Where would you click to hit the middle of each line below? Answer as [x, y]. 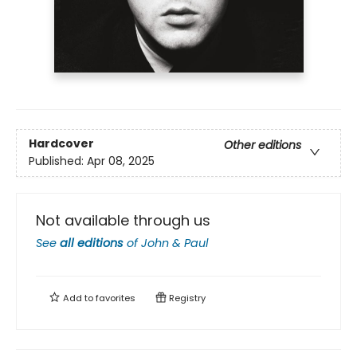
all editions [92, 243]
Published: [58, 161]
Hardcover [61, 144]
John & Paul [175, 243]
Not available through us [123, 221]
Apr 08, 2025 [121, 161]
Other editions [263, 145]
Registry [186, 298]
